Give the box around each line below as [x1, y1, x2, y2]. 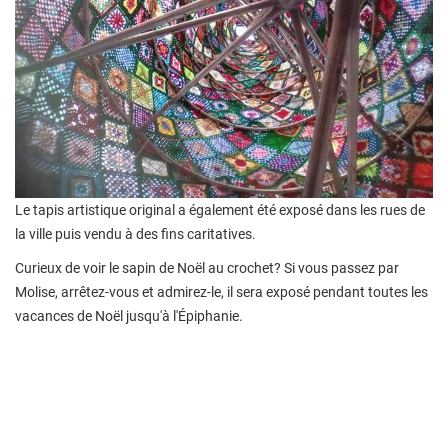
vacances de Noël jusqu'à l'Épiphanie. [15, 308, 243, 325]
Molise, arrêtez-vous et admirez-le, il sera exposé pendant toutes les [15, 284, 428, 301]
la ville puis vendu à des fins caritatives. [15, 226, 256, 243]
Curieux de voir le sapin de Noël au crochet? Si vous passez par [15, 260, 399, 277]
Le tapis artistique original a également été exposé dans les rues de [15, 202, 425, 219]
